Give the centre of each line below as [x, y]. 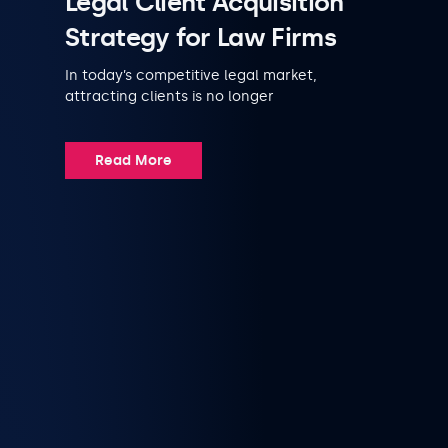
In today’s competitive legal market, [191, 75]
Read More [133, 160]
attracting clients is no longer [169, 96]
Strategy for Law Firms [200, 37]
